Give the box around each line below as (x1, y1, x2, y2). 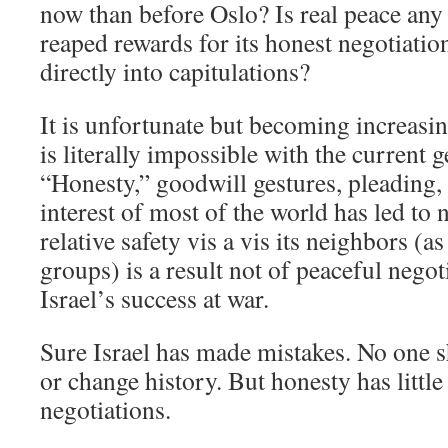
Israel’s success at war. (40, 281, 269, 315)
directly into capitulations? (40, 54, 310, 88)
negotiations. (40, 392, 171, 426)
